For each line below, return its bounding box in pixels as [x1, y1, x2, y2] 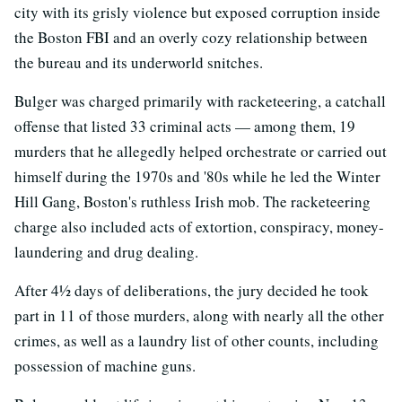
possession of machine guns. [14, 354, 196, 376]
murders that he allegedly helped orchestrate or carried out [14, 140, 387, 162]
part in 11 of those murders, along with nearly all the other [14, 304, 384, 326]
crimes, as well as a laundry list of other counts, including [14, 329, 379, 351]
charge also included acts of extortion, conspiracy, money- [14, 215, 384, 237]
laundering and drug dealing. [14, 240, 198, 262]
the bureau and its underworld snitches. [14, 51, 263, 73]
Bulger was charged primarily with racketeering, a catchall [14, 90, 386, 111]
